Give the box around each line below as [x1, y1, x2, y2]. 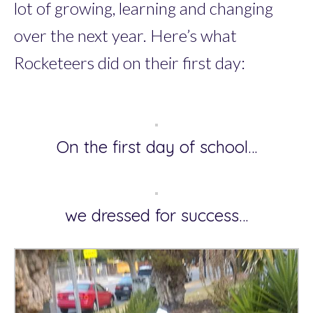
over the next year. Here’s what [14, 24, 237, 45]
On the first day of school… [56, 136, 257, 157]
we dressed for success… [65, 204, 248, 226]
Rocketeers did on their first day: [14, 52, 245, 73]
